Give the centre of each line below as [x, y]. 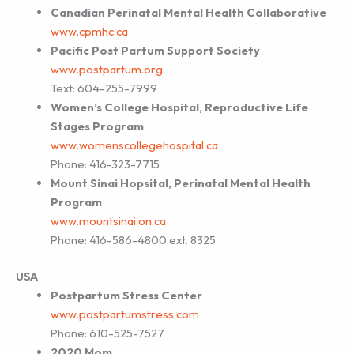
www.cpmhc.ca [89, 32]
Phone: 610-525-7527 [107, 333]
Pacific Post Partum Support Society [155, 51]
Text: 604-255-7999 [104, 88]
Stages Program [97, 126]
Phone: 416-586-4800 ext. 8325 [133, 240]
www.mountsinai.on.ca [108, 221]
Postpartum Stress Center [126, 296]
